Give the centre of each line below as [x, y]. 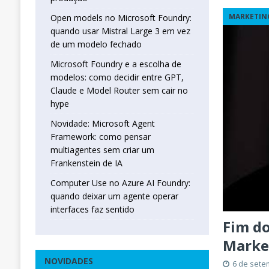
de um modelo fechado [96, 44]
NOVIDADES [68, 261]
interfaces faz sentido [92, 210]
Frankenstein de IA [86, 163]
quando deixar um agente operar [114, 196]
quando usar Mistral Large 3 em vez [120, 31]
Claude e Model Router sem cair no [119, 91]
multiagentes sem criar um [102, 150]
